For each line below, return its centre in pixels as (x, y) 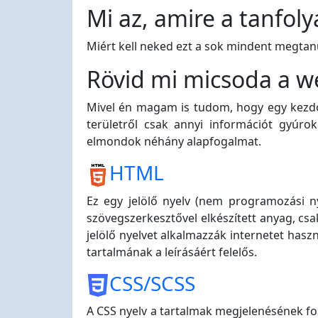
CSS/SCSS (152, 283)
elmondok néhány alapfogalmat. (174, 141)
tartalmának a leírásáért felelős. (172, 252)
